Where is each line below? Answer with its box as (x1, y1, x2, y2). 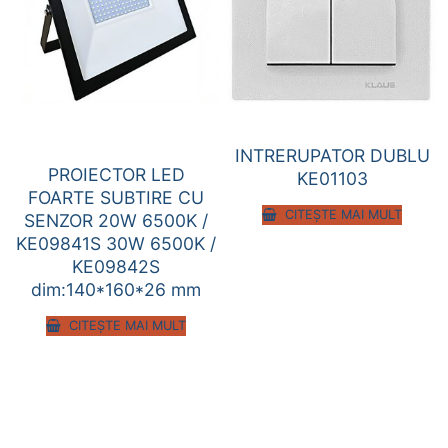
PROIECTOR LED (47, 164, 185, 186)
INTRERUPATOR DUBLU (234, 145, 430, 167)
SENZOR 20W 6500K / (24, 210, 208, 232)
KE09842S (72, 256, 160, 278)
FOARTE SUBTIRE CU (28, 187, 204, 209)
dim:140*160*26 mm (31, 279, 201, 301)
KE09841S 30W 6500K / (16, 233, 216, 255)
